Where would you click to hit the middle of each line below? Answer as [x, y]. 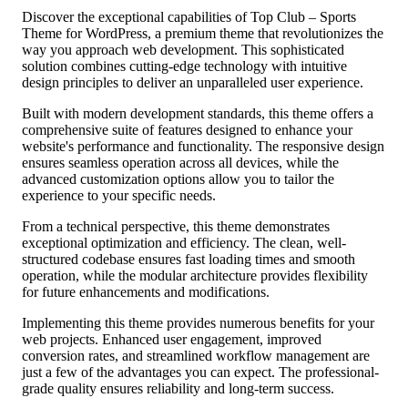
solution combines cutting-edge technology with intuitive [184, 66]
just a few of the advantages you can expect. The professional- [200, 372]
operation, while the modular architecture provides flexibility [195, 275]
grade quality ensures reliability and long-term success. [178, 388]
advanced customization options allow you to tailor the [178, 178]
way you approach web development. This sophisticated [183, 49]
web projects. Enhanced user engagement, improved [172, 339]
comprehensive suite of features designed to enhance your [187, 129]
